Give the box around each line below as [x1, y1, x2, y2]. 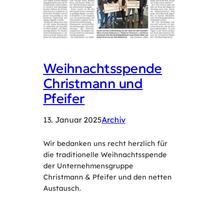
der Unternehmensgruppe [43, 161, 133, 170]
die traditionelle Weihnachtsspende [43, 149, 167, 159]
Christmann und [43, 74, 143, 91]
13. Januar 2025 [43, 114, 102, 125]
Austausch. [43, 183, 81, 193]
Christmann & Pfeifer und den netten [43, 172, 172, 182]
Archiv [101, 114, 126, 125]
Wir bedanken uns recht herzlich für [43, 138, 167, 148]
